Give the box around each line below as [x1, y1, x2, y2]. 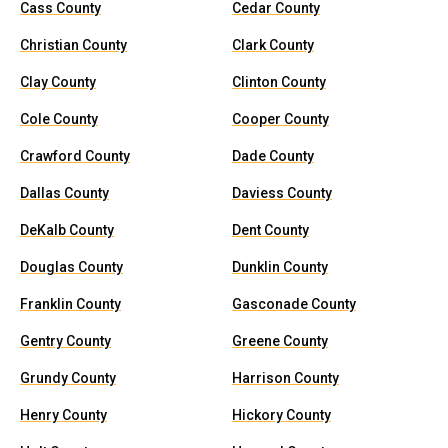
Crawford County [20, 148, 130, 164]
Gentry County [20, 333, 111, 349]
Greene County [232, 333, 328, 349]
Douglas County [20, 259, 123, 275]
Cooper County [232, 111, 329, 127]
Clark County [232, 37, 314, 53]
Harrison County [232, 370, 339, 386]
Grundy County [20, 370, 116, 386]
